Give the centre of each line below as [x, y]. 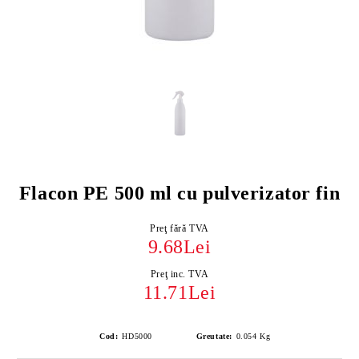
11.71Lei [179, 292]
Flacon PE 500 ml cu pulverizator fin [179, 193]
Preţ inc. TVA [179, 274]
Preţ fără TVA [179, 228]
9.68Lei [179, 247]
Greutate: [214, 336]
